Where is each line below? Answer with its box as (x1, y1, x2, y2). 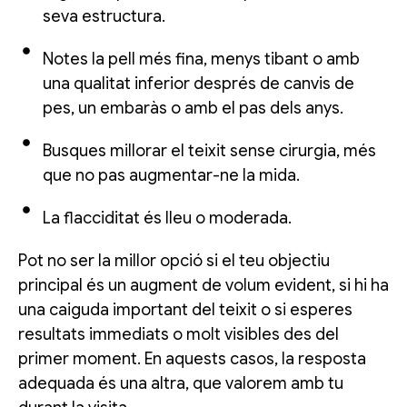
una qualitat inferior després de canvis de (43, 73, 354, 94)
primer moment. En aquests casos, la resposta (18, 348, 366, 369)
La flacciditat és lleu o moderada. (43, 207, 292, 228)
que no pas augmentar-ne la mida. (43, 164, 300, 185)
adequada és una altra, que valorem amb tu (18, 372, 343, 393)
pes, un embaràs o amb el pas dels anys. (43, 97, 343, 118)
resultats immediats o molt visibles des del (18, 323, 339, 344)
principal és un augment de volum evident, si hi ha (18, 274, 389, 295)
